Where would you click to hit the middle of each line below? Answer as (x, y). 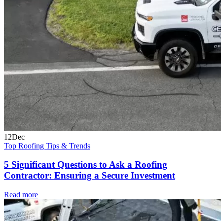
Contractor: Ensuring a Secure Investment (90, 176)
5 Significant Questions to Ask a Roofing (86, 165)
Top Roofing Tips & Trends (47, 146)
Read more (21, 195)
